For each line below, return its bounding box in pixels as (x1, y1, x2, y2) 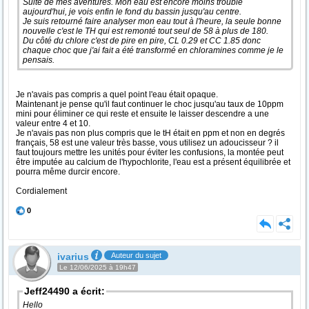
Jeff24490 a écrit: (24, 286, 105, 297)
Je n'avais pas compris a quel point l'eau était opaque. (16, 90, 218, 99)
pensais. (23, 55, 54, 65)
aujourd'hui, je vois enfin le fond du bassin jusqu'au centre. (23, 7, 243, 17)
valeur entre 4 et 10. (16, 119, 90, 128)
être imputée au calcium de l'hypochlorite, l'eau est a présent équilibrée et (16, 157, 290, 167)
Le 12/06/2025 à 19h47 (59, 263, 136, 271)
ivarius (57, 251, 89, 262)
